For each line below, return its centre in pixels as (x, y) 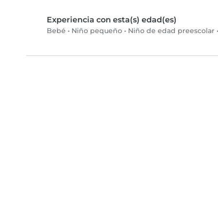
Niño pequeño (97, 31)
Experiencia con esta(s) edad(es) (112, 20)
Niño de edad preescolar (171, 31)
